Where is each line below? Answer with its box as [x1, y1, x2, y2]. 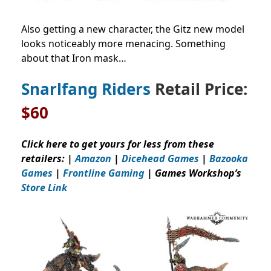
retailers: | [21, 151, 75, 165]
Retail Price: [151, 77, 247, 100]
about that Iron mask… [21, 51, 126, 65]
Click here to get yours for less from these [21, 137, 214, 151]
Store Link [21, 180, 67, 194]
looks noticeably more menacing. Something [21, 36, 226, 50]
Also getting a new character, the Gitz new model [21, 22, 244, 36]
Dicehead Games [122, 151, 199, 165]
